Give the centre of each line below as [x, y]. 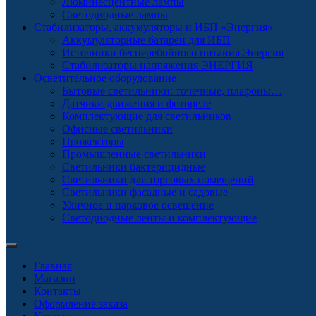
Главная [53, 266]
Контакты [57, 291]
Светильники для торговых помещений [158, 180]
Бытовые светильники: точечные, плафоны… [172, 91]
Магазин [55, 278]
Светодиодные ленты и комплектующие [159, 218]
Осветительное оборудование [105, 78]
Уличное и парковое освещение [138, 205]
